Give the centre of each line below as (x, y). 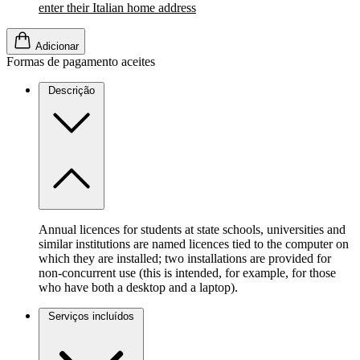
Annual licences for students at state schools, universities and (192, 230)
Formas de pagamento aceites (81, 62)
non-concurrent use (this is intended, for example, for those (187, 273)
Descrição (72, 91)
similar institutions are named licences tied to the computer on (194, 244)
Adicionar (57, 47)
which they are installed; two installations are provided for (185, 259)
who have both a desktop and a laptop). (138, 288)
